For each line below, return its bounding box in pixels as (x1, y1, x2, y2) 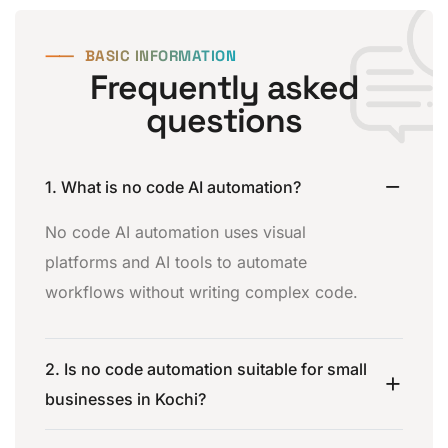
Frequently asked (89, 65, 359, 109)
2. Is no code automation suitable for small (45, 358, 367, 379)
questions (146, 98, 302, 142)
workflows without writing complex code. (45, 281, 358, 302)
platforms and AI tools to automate (45, 251, 307, 272)
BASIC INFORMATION (84, 45, 236, 65)
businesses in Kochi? (45, 388, 206, 409)
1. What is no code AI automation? (45, 176, 301, 197)
